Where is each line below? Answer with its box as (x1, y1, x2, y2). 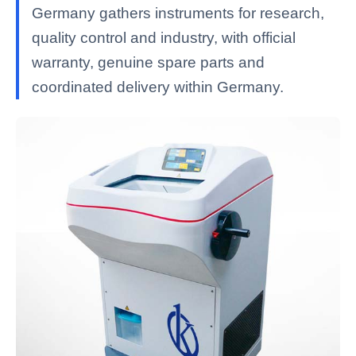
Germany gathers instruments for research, (32, 5, 324, 21)
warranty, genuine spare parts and (32, 54, 265, 71)
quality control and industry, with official (32, 29, 296, 46)
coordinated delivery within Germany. (32, 79, 284, 95)
